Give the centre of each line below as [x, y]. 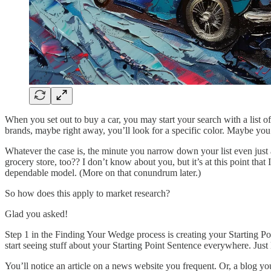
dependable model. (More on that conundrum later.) [103, 173]
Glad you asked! [36, 214]
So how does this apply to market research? [87, 194]
